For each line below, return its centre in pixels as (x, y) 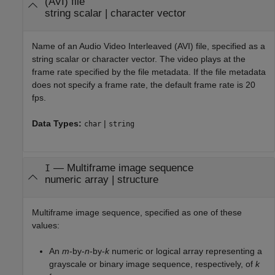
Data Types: (58, 123)
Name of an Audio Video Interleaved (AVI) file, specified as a (149, 46)
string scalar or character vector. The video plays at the (139, 59)
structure (137, 180)
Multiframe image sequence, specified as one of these (137, 212)
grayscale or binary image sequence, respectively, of (152, 264)
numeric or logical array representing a (186, 251)
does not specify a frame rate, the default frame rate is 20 (144, 84)
